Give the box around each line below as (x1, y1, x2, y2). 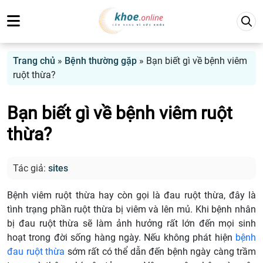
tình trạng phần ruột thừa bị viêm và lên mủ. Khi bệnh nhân (7, 204, 256, 215)
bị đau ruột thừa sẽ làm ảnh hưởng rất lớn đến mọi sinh (7, 218, 256, 230)
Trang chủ (13, 55, 55, 66)
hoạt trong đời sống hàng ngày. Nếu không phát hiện (7, 232, 235, 244)
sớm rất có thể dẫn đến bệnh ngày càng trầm (65, 246, 256, 258)
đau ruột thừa (7, 246, 65, 258)
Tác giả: (13, 163, 48, 174)
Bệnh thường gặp (65, 55, 137, 66)
